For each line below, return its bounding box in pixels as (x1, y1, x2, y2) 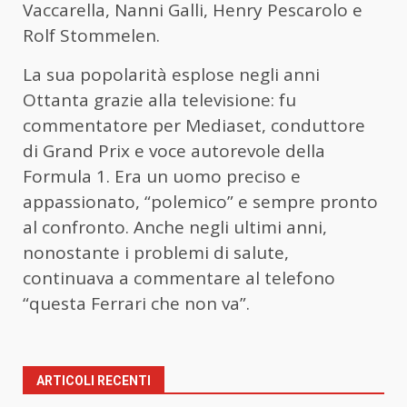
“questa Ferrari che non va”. (23, 292, 250, 316)
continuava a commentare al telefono (23, 266, 335, 291)
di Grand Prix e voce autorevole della (23, 139, 325, 164)
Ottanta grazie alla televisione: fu (23, 88, 296, 113)
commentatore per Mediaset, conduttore (23, 114, 365, 138)
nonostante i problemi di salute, (23, 241, 289, 265)
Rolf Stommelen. (23, 24, 160, 48)
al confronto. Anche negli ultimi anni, (23, 215, 327, 240)
